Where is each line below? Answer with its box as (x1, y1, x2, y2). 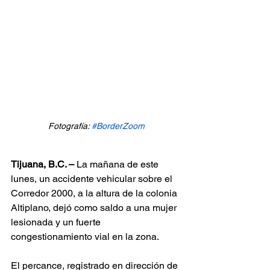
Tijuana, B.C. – (11, 158, 74, 170)
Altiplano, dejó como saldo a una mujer (11, 201, 179, 213)
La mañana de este (74, 158, 161, 170)
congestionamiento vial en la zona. (11, 230, 159, 242)
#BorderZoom (92, 121, 145, 131)
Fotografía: (48, 121, 92, 131)
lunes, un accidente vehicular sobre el (11, 172, 175, 184)
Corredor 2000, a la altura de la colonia (11, 187, 180, 199)
